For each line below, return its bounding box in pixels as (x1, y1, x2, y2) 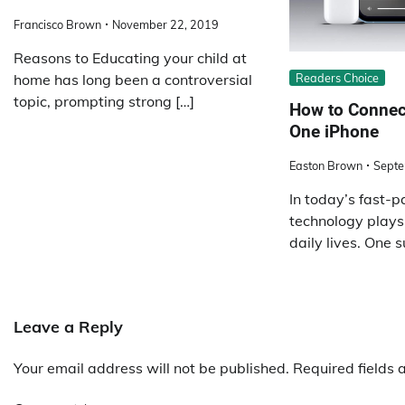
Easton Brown (288, 158, 363, 174)
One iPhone (288, 121, 379, 143)
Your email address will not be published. (14, 359, 289, 378)
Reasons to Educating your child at (14, 49, 247, 68)
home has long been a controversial (14, 71, 252, 89)
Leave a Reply (14, 316, 123, 338)
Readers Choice (295, 70, 379, 85)
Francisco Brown (14, 17, 101, 33)
